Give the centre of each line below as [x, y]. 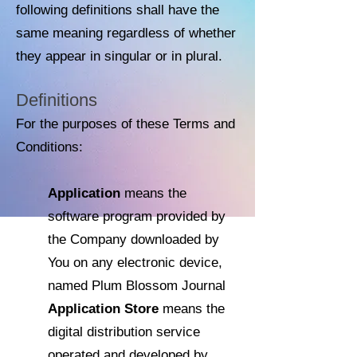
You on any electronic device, [135, 263]
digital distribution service [124, 332]
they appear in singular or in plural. [119, 56]
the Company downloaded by [133, 239]
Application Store [103, 309]
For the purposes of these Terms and [126, 124]
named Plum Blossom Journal [137, 286]
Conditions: [49, 147]
